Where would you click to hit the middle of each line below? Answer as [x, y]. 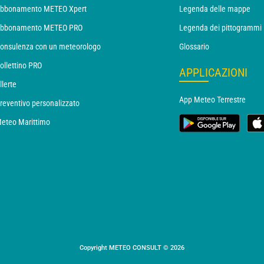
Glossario [194, 47]
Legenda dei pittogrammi [220, 28]
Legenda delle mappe [215, 9]
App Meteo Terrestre [212, 100]
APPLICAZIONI [213, 72]
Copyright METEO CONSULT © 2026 [132, 248]
